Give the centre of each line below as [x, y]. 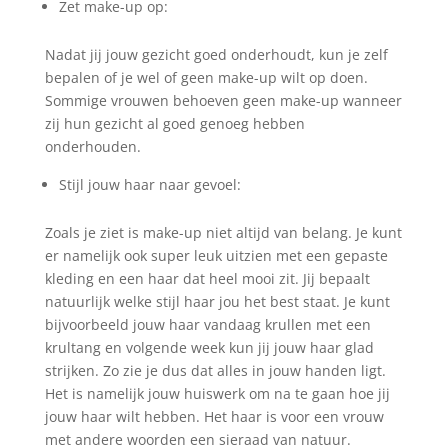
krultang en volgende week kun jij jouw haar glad [209, 347]
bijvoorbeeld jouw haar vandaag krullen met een [207, 324]
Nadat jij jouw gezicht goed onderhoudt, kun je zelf [216, 54]
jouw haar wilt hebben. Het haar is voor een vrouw [214, 416]
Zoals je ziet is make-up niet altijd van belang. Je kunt [223, 232]
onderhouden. [92, 146]
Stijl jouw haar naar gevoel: [149, 184]
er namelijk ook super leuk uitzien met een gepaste [216, 255]
